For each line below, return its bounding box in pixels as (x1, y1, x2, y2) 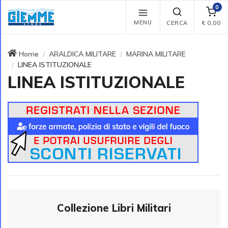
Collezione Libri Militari (57, 202, 171, 215)
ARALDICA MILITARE (49, 49, 116, 59)
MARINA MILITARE (126, 49, 186, 59)
